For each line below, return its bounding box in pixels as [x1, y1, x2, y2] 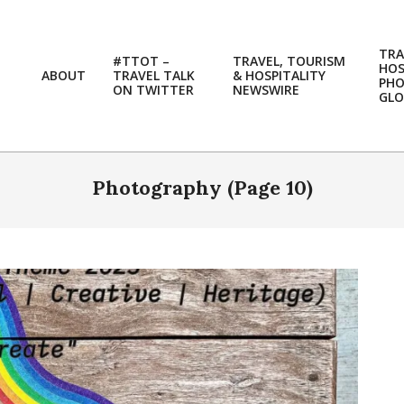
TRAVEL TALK [113, 67, 195, 84]
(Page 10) [226, 175, 313, 200]
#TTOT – [113, 52, 170, 69]
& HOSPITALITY [233, 67, 326, 84]
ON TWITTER [113, 81, 194, 98]
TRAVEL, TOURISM [233, 52, 345, 69]
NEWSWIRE [233, 81, 299, 98]
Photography [91, 175, 227, 200]
